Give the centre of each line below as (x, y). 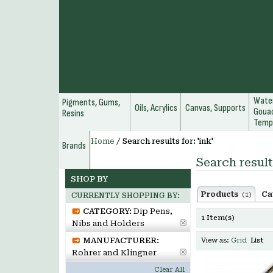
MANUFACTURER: (121, 240)
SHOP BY (89, 179)
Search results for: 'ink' (168, 141)
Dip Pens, (153, 211)
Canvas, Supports (215, 108)
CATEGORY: (107, 211)
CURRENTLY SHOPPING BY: (126, 196)
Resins (73, 114)
